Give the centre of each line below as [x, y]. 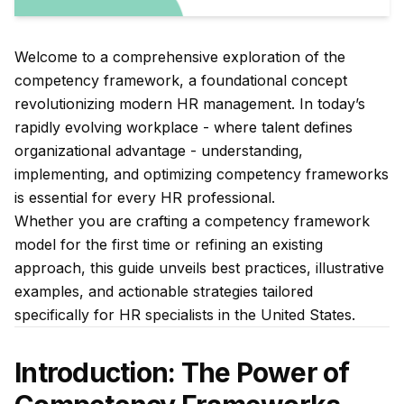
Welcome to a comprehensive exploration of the [180, 57]
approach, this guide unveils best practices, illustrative [199, 268]
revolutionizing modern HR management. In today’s [190, 104]
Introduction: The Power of [182, 372]
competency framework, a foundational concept [181, 80]
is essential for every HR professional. [145, 197]
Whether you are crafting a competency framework [192, 221]
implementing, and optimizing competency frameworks [202, 174]
